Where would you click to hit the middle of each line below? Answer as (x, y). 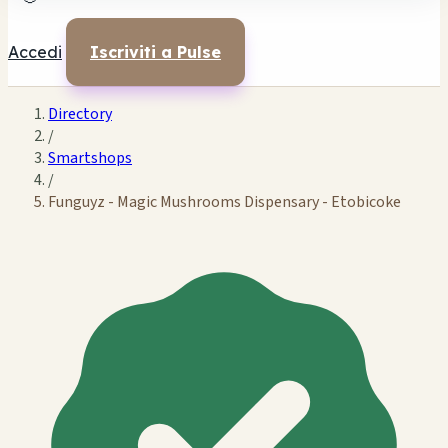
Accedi (35, 52)
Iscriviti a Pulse (155, 52)
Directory (80, 114)
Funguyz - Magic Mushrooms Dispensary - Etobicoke (224, 202)
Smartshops (90, 158)
